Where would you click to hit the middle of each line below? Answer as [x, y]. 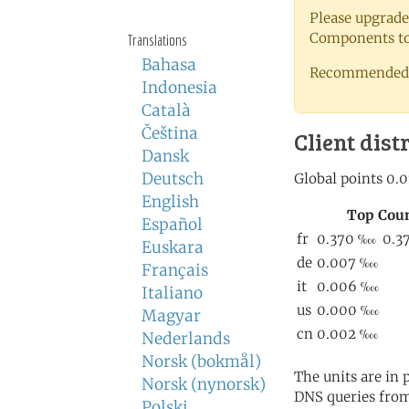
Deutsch [173, 179]
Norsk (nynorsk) [204, 384]
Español [172, 225]
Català [166, 110]
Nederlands [186, 339]
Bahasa [169, 65]
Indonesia [179, 88]
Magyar [171, 316]
